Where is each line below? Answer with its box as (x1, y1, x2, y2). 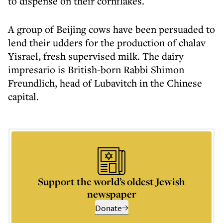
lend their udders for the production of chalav (8, 36, 206, 49)
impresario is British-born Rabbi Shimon (8, 63, 184, 76)
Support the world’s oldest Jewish (38, 175, 185, 188)
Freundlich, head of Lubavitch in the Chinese (8, 76, 202, 90)
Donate (95, 202, 122, 214)
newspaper (87, 187, 136, 201)
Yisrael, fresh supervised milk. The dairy (8, 49, 184, 63)
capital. (8, 90, 39, 103)
